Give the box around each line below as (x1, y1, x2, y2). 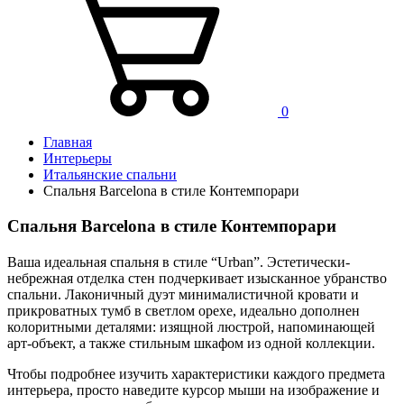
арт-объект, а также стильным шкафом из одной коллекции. (7, 335, 375, 351)
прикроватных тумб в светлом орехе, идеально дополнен (7, 302, 360, 318)
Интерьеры (43, 151, 112, 167)
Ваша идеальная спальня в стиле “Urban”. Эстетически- (7, 253, 350, 270)
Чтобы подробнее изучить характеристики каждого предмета (7, 365, 385, 381)
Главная (43, 134, 92, 151)
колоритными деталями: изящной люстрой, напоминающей (7, 318, 375, 335)
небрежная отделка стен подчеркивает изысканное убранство (7, 270, 387, 286)
